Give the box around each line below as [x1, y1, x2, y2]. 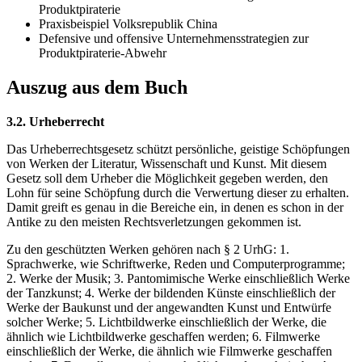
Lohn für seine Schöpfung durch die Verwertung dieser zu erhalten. [6, 186, 349, 200]
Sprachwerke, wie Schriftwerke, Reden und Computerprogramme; [6, 257, 345, 271]
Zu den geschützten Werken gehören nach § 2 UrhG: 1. [6, 242, 289, 257]
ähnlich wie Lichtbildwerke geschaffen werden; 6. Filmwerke [6, 330, 320, 344]
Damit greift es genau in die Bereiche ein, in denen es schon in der [6, 200, 343, 215]
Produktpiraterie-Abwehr [39, 46, 166, 61]
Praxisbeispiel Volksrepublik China [39, 17, 217, 32]
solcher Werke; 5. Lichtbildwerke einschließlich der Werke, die [6, 315, 326, 330]
